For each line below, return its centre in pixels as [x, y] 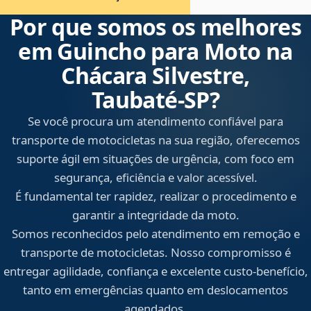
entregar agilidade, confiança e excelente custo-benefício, [155, 271]
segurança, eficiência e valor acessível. [155, 178]
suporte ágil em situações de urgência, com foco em [155, 159]
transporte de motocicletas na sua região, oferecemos [155, 140]
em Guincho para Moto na [155, 51]
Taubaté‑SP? [155, 100]
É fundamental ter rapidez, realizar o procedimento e [155, 196]
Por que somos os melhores [155, 27]
